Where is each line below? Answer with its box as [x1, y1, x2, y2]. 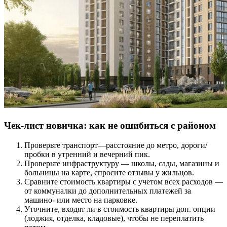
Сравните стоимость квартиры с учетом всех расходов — [24, 177, 223, 186]
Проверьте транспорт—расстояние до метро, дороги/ [24, 140, 207, 149]
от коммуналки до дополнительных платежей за [24, 186, 191, 195]
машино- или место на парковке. [24, 195, 137, 204]
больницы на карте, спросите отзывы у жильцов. [24, 168, 194, 177]
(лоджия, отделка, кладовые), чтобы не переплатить [24, 213, 204, 222]
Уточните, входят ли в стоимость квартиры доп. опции [24, 204, 215, 213]
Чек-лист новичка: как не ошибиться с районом [4, 120, 216, 131]
